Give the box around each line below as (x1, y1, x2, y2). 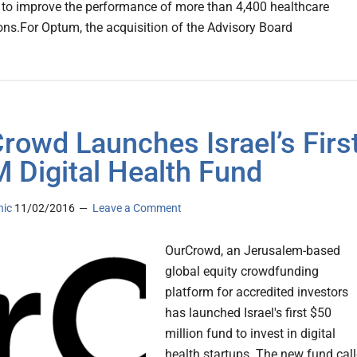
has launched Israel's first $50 (165, 305, 331, 321)
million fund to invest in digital (165, 326, 335, 342)
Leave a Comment (92, 202, 182, 215)
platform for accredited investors (165, 284, 348, 300)
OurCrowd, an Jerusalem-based (165, 243, 340, 259)
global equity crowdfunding (165, 264, 319, 280)
